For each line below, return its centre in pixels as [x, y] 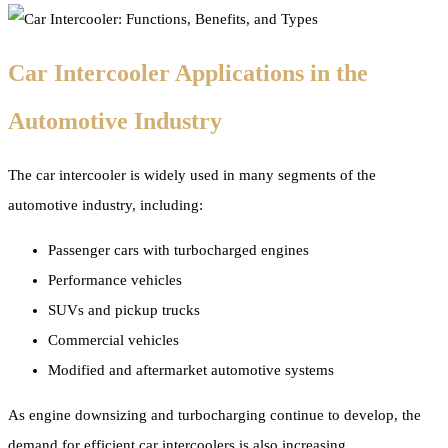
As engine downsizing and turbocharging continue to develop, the [214, 414]
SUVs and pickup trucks [124, 309]
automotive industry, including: [105, 204]
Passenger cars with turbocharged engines [178, 249]
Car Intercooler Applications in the [188, 72]
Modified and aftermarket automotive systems [191, 369]
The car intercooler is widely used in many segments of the [192, 174]
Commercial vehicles [113, 339]
